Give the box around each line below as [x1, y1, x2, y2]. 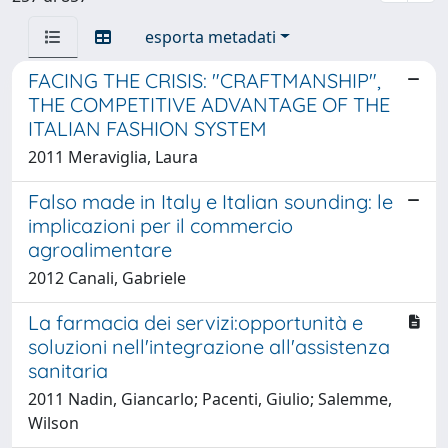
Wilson [28, 411, 79, 434]
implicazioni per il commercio [28, 212, 293, 238]
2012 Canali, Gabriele [28, 266, 186, 289]
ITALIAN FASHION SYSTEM [28, 115, 267, 141]
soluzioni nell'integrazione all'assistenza [28, 333, 390, 359]
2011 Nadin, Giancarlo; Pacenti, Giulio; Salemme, [28, 387, 392, 410]
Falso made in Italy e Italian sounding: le [28, 188, 393, 214]
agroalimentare [28, 236, 172, 262]
